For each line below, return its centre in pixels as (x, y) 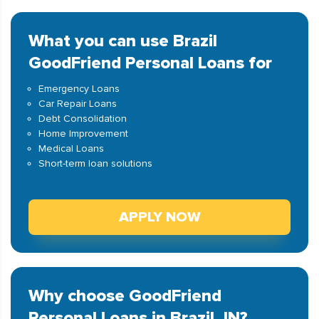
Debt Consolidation (83, 119)
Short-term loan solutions (95, 163)
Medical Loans (71, 148)
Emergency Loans (79, 89)
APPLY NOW (159, 217)
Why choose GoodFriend (125, 296)
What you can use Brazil (123, 41)
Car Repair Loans (78, 104)
